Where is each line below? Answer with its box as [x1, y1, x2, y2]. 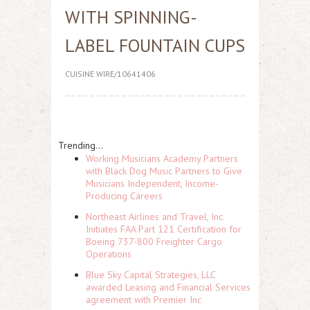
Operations [86, 248, 131, 260]
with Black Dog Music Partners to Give [86, 165, 242, 177]
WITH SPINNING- [65, 6, 197, 28]
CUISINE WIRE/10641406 [65, 69, 156, 79]
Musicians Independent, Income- [86, 177, 219, 190]
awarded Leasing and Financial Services [86, 281, 250, 293]
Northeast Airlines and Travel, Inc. [86, 210, 224, 223]
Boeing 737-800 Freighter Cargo [86, 235, 222, 248]
